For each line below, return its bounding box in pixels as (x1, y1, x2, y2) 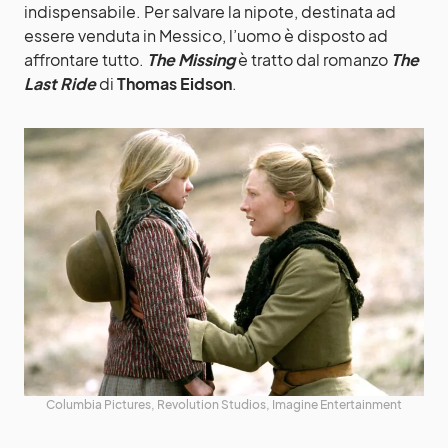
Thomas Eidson (117, 73, 232, 94)
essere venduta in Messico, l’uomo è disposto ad (24, 25, 388, 46)
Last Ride (24, 73, 96, 94)
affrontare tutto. (24, 49, 147, 70)
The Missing (147, 49, 235, 70)
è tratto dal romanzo (235, 49, 391, 70)
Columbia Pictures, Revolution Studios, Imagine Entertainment (46, 396, 402, 412)
